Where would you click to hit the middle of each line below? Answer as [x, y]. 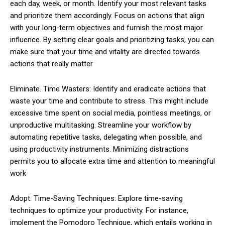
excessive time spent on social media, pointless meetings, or [110, 113]
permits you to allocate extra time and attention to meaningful [113, 161]
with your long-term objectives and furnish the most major [106, 27]
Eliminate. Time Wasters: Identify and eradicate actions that [108, 89]
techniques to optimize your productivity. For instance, [99, 210]
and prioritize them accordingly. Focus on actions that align [107, 15]
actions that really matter [51, 64]
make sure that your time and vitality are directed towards [105, 51]
